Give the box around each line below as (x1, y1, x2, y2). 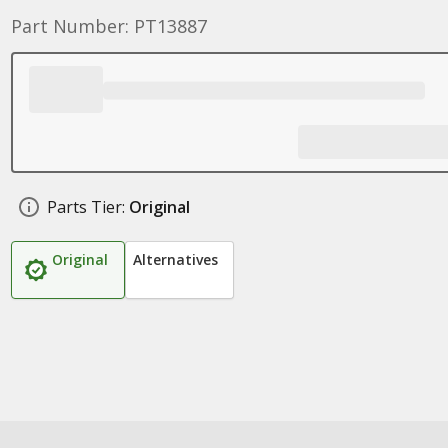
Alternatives (132, 250, 218, 269)
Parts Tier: (46, 196, 125, 218)
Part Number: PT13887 (10, 14, 207, 38)
